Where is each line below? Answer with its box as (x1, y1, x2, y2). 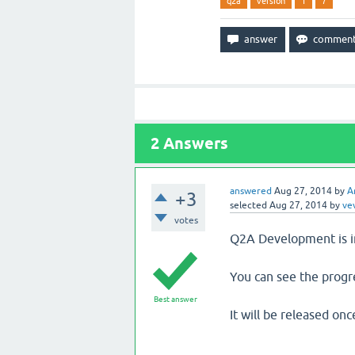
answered (229, 185, 272, 197)
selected (229, 200, 267, 211)
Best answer (153, 295, 197, 303)
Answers (159, 134, 228, 153)
